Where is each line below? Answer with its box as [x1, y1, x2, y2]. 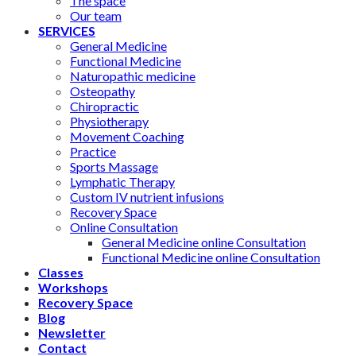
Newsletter [38, 325, 106, 341]
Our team [70, 8, 122, 24]
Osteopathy [70, 83, 135, 99]
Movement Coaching [70, 129, 184, 145]
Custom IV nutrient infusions [70, 189, 224, 205]
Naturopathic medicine [70, 68, 195, 84]
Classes [38, 265, 83, 281]
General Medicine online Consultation [102, 234, 306, 250]
